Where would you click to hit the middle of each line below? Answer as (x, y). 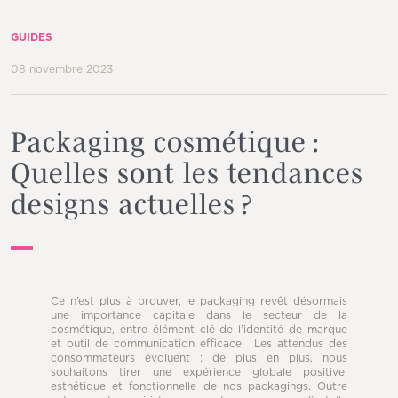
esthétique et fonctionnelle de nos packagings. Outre (199, 386)
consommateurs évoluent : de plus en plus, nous (199, 358)
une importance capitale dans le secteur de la (199, 315)
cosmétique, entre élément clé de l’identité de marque (199, 330)
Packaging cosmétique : (165, 142)
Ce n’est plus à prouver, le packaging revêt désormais (199, 301)
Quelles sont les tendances (187, 173)
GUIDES (32, 37)
